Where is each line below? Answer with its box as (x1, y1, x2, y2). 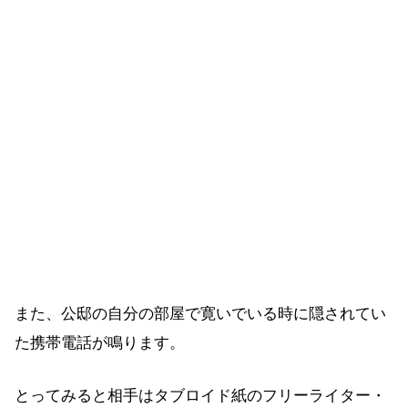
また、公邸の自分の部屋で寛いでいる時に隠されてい (15, 305, 386, 323)
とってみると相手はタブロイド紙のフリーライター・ (15, 386, 386, 404)
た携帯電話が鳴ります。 (15, 334, 185, 352)
